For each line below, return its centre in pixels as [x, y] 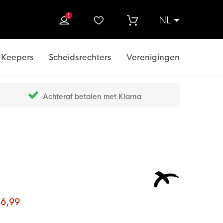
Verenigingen [153, 57]
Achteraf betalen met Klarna [92, 97]
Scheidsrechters [80, 57]
